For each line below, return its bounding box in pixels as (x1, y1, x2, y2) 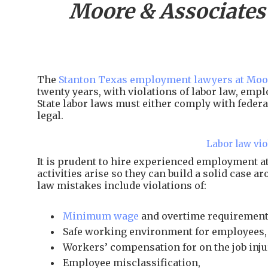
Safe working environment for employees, (63, 226, 267, 237)
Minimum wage (63, 210, 139, 222)
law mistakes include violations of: (37, 179, 206, 191)
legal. (37, 109, 63, 121)
